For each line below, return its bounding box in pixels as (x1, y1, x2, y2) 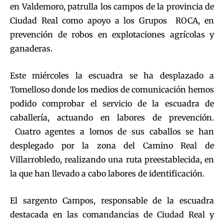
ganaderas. (10, 43, 52, 54)
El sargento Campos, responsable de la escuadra (10, 195, 214, 206)
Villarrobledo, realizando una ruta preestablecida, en (10, 154, 214, 165)
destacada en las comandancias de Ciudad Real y (10, 209, 214, 220)
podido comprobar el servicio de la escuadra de (10, 98, 214, 109)
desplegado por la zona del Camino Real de (10, 140, 214, 151)
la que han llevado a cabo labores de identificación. (10, 168, 204, 179)
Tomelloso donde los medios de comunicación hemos (10, 84, 214, 95)
